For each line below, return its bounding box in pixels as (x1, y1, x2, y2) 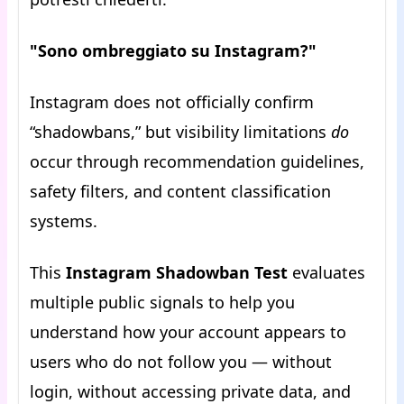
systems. (30, 210, 97, 232)
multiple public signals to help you (30, 291, 295, 313)
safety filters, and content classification (30, 180, 331, 202)
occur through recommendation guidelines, (30, 151, 364, 172)
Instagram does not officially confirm (30, 91, 314, 113)
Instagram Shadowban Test (66, 262, 288, 283)
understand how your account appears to (30, 321, 346, 343)
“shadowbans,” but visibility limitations (30, 121, 331, 142)
